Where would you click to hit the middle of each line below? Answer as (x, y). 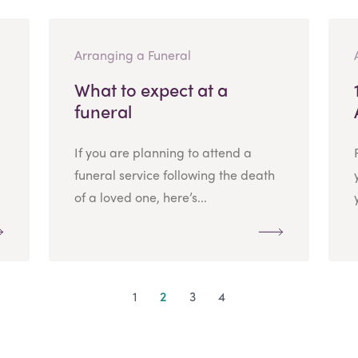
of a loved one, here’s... (140, 197)
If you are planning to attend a (163, 152)
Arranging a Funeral (132, 54)
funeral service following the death (174, 174)
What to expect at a (151, 89)
